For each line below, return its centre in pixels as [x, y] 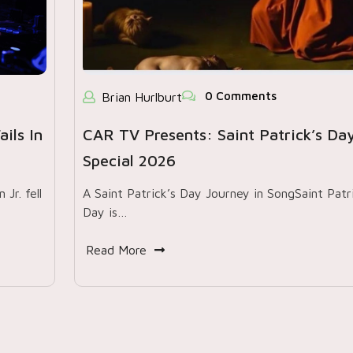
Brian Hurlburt [141, 97]
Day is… [105, 212]
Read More [116, 250]
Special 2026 [129, 160]
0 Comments [239, 96]
